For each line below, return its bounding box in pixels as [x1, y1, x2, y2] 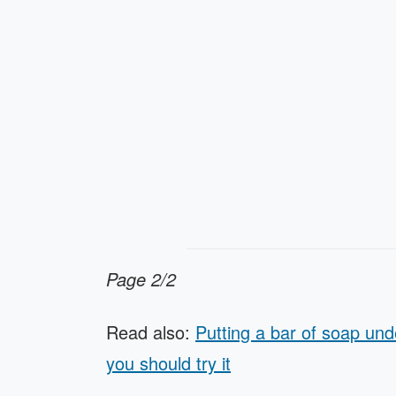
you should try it [106, 350, 231, 376]
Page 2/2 [106, 266, 176, 292]
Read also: [106, 319, 195, 345]
